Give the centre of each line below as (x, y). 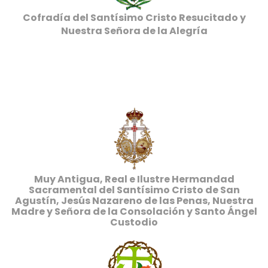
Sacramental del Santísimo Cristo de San (134, 190)
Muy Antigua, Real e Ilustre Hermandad (134, 179)
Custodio (134, 222)
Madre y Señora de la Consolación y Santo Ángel (134, 211)
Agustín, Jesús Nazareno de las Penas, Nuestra (134, 201)
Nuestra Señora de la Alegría (134, 31)
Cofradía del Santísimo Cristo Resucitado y (134, 18)
